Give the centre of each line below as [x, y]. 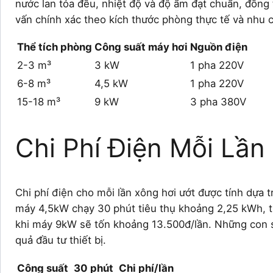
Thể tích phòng [55, 47]
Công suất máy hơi [141, 47]
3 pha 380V [218, 102]
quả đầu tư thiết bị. [61, 240]
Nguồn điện [219, 47]
